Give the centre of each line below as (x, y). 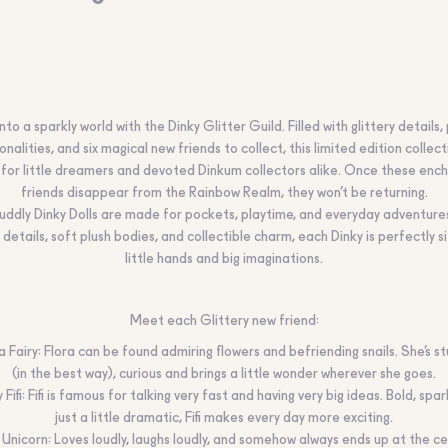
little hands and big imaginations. (224, 259)
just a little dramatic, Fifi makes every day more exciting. (224, 418)
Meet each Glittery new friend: (224, 321)
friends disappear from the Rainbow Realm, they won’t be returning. (224, 193)
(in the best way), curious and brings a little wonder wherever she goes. (224, 374)
